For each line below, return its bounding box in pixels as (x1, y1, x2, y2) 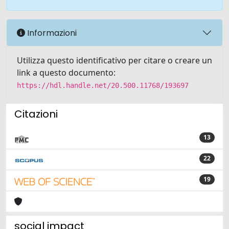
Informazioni (25, 27, 77, 39)
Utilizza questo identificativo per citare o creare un (17, 55, 212, 66)
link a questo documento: (17, 67, 116, 78)
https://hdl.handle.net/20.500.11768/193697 (17, 81, 189, 89)
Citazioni (14, 107, 58, 121)
